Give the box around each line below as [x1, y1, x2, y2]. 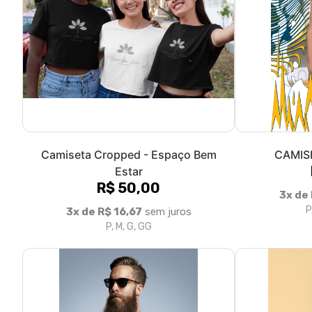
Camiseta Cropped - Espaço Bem [40, 147, 217, 162]
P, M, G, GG [105, 220, 152, 233]
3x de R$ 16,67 [65, 205, 142, 218]
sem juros [141, 205, 192, 218]
